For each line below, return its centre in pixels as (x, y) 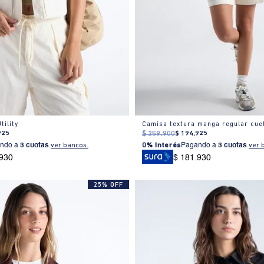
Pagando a (199, 145)
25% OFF (109, 186)
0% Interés (161, 145)
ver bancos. (69, 145)
